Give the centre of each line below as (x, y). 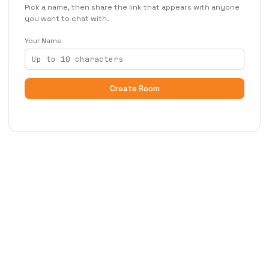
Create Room (134, 88)
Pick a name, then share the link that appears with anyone (132, 7)
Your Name (43, 41)
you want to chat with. (67, 18)
